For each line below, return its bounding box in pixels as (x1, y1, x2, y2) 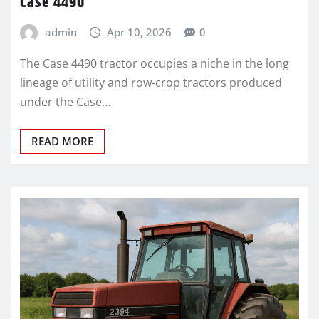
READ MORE (31, 133, 93, 148)
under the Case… (20, 93, 110, 110)
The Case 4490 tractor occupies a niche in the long (20, 55, 289, 71)
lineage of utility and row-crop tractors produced (20, 74, 282, 90)
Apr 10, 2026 (107, 24, 172, 39)
